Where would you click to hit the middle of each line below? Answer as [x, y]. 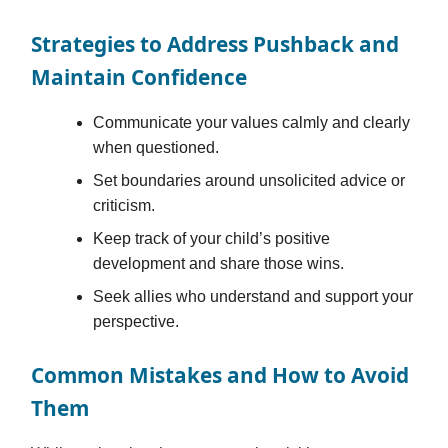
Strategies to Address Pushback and [215, 44]
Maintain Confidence [139, 77]
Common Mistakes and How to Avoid [220, 375]
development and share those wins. [219, 264]
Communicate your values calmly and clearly [252, 123]
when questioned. [156, 148]
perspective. [136, 322]
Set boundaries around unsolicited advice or [249, 181]
